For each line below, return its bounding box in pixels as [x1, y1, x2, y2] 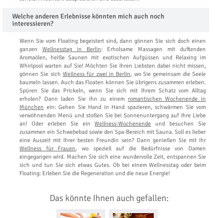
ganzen [19, 45, 42, 53]
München [19, 103, 44, 111]
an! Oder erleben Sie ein [19, 120, 95, 127]
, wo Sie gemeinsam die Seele [130, 70, 206, 78]
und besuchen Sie [151, 120, 206, 127]
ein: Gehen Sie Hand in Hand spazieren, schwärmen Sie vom [44, 103, 206, 111]
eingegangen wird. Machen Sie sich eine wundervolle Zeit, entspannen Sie [19, 153, 206, 161]
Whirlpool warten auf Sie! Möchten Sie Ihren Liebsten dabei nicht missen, [19, 62, 206, 70]
